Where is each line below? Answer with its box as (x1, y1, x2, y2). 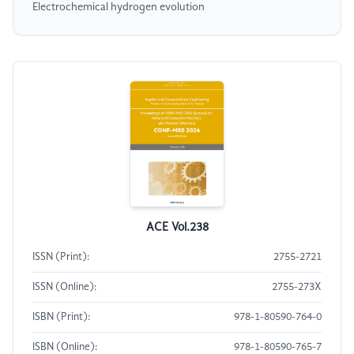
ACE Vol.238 (145, 221, 209, 235)
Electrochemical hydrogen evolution (32, 2, 205, 13)
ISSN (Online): (32, 282, 96, 293)
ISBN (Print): (32, 312, 90, 323)
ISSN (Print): (32, 252, 89, 263)
